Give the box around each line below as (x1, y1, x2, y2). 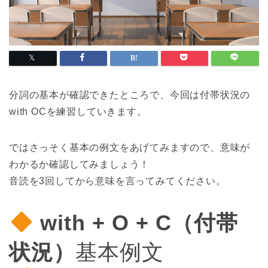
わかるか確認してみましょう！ (9, 159, 150, 170)
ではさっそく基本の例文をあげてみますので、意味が (9, 142, 251, 153)
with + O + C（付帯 (40, 211, 239, 236)
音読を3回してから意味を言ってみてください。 (9, 176, 226, 187)
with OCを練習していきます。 (9, 106, 147, 117)
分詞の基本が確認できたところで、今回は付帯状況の (9, 90, 251, 100)
